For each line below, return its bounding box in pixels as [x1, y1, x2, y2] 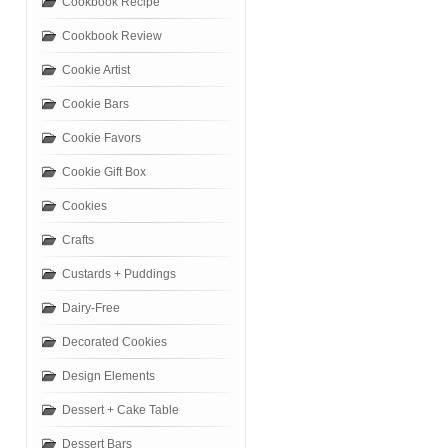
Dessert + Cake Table [62, 403, 179, 417]
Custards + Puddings [62, 267, 176, 281]
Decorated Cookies [62, 335, 167, 349]
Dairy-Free [62, 301, 120, 315]
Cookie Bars [62, 97, 129, 111]
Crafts [62, 233, 94, 247]
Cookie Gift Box [62, 165, 146, 179]
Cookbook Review [62, 29, 162, 43]
